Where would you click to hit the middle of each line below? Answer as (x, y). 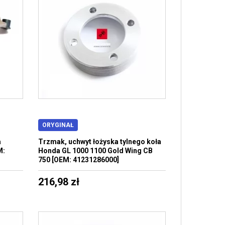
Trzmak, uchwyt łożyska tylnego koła (99, 142)
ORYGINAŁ (58, 125)
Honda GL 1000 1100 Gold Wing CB (95, 151)
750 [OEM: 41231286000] (78, 160)
